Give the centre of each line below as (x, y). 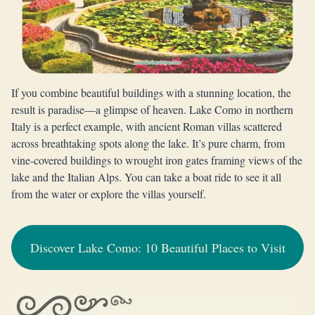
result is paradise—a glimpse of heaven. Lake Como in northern (152, 109)
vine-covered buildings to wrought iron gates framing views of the (157, 160)
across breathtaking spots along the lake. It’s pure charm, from (148, 143)
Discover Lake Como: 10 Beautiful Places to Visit (157, 247)
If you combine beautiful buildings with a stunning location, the (151, 92)
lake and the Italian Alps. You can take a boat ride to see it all (146, 177)
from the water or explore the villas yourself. (109, 194)
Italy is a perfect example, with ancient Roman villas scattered (147, 126)
